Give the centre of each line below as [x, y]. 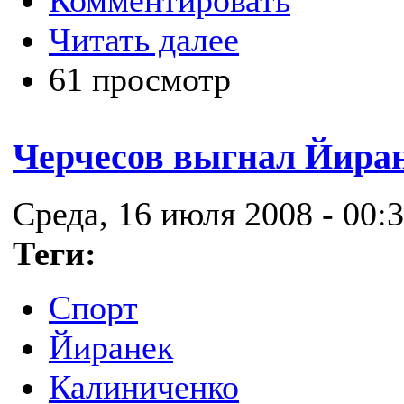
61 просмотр [140, 80]
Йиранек [111, 348]
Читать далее [144, 40]
